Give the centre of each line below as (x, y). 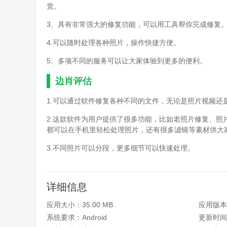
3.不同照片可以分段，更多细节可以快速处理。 (121, 148)
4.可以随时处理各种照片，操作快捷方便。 (113, 43)
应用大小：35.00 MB (80, 205)
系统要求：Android (77, 217)
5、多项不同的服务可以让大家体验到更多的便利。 (127, 61)
